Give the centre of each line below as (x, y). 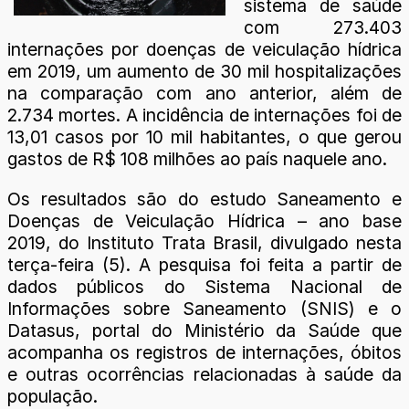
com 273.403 (323, 28)
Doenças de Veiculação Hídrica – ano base (204, 220)
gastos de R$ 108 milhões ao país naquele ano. (197, 159)
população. (52, 396)
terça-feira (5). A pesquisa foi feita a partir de (204, 264)
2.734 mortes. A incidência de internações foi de (204, 115)
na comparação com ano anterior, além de (204, 94)
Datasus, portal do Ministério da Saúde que (204, 330)
